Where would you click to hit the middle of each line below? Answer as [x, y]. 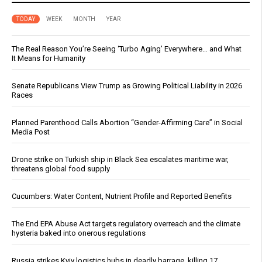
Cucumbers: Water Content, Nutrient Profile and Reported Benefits [122, 196]
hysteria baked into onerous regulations [79, 233]
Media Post [31, 132]
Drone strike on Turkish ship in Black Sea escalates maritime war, [120, 159]
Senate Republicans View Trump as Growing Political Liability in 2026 [127, 85]
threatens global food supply [61, 168]
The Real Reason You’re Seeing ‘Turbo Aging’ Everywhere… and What [127, 49]
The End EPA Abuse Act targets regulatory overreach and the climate [126, 223]
